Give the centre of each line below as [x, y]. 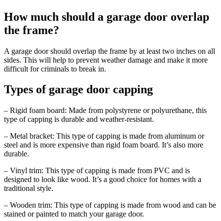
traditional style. [29, 188]
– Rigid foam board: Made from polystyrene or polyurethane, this [105, 110]
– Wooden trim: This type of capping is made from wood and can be [110, 205]
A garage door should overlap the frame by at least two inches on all [110, 51]
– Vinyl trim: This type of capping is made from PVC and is [97, 171]
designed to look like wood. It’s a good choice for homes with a [103, 180]
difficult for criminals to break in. [55, 69]
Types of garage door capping [78, 90]
